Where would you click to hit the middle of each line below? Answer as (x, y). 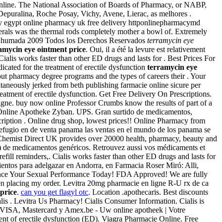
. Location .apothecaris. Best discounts (148, 192)
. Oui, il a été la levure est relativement (145, 49)
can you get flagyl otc (55, 192)
